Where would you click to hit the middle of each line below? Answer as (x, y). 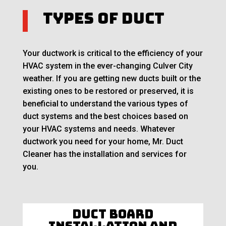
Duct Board (113, 214)
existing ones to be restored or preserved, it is (108, 91)
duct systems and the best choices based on (105, 117)
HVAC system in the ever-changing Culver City (107, 66)
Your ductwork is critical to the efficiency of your (112, 53)
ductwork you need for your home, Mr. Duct (103, 142)
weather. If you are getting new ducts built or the (111, 79)
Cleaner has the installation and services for (104, 154)
